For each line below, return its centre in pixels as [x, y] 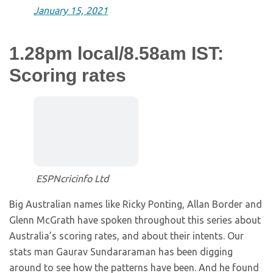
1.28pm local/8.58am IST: [116, 54]
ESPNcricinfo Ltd [72, 179]
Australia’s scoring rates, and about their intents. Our [126, 236]
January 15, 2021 [71, 11]
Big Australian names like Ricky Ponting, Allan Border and [136, 204]
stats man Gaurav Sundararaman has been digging [121, 252]
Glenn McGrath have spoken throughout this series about [135, 220]
